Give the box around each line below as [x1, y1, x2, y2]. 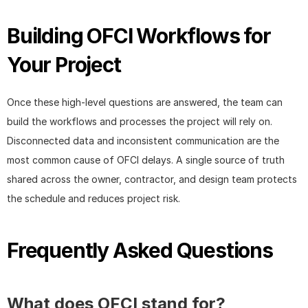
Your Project [7, 52, 121, 78]
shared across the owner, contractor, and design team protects [7, 173, 297, 186]
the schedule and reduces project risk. [7, 192, 180, 205]
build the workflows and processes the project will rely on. [7, 115, 272, 128]
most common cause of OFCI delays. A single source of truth [7, 154, 285, 166]
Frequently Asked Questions [7, 238, 273, 263]
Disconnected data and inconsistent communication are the [7, 135, 279, 147]
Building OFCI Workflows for [7, 23, 271, 49]
